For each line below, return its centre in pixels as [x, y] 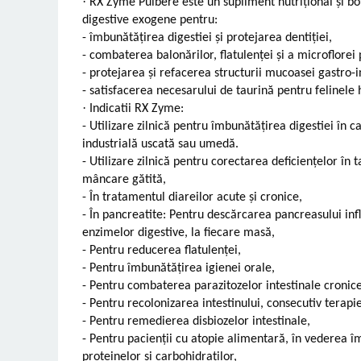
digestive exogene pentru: [150, 20]
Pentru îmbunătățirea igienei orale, [182, 268]
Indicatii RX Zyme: [137, 108]
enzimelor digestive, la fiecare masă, [178, 232]
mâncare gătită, [124, 179]
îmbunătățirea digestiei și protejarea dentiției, [211, 37]
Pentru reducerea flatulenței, [165, 250]
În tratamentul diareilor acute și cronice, [196, 197]
